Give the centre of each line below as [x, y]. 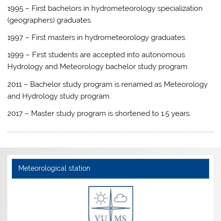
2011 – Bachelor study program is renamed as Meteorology [108, 84]
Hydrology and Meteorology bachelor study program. [98, 67]
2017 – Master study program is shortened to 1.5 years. [99, 114]
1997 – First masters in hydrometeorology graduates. [97, 37]
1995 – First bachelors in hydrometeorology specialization [105, 8]
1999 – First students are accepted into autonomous [96, 55]
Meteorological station [54, 168]
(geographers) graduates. [50, 20]
